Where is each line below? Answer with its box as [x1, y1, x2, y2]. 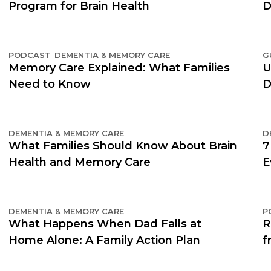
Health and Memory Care [8, 155, 151, 169]
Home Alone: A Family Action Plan [8, 233, 200, 247]
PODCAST [8, 50, 51, 60]
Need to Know [8, 77, 91, 91]
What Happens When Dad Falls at [8, 217, 201, 230]
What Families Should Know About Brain [8, 139, 237, 152]
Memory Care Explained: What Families [8, 60, 230, 74]
